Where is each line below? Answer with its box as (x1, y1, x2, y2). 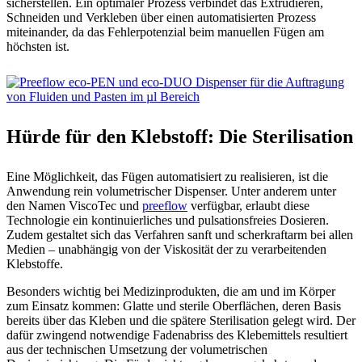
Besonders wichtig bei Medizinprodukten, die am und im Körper (6, 284, 335, 298)
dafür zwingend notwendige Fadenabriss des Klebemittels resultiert (6, 327, 347, 342)
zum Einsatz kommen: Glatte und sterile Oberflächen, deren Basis (6, 298, 341, 313)
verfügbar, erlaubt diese (187, 198, 309, 213)
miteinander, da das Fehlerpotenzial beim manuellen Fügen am (6, 24, 324, 39)
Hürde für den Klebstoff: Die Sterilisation (6, 125, 353, 147)
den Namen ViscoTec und (6, 198, 142, 213)
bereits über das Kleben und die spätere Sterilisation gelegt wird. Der (6, 313, 356, 327)
